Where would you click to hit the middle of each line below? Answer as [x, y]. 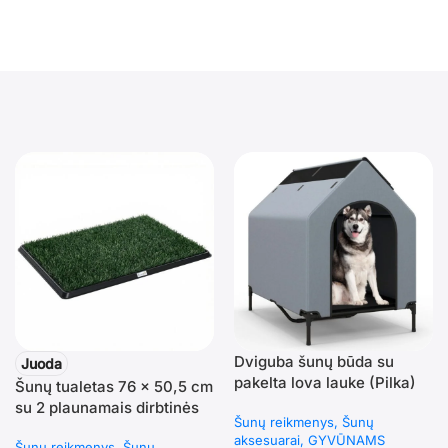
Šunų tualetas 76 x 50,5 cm [113, 387]
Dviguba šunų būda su [313, 362]
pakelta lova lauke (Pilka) [324, 383]
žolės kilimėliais [71, 429]
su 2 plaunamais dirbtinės [106, 408]
